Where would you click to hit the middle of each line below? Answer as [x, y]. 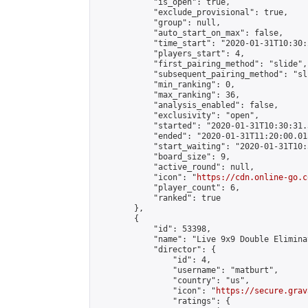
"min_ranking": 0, [165, 85]
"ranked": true [158, 198]
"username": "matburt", [187, 270]
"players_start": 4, [170, 54]
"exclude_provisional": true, [192, 12]
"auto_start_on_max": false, [189, 33]
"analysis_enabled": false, [187, 105]
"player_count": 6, [168, 188]
